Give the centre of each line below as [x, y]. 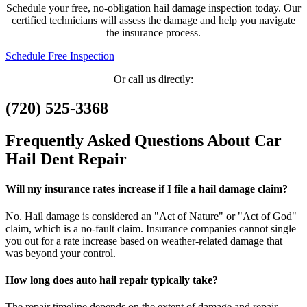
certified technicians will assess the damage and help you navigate [153, 21]
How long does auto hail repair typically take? [112, 280]
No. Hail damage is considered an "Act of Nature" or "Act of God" [151, 216]
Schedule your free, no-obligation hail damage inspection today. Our [153, 8]
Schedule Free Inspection [60, 56]
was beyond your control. [61, 253]
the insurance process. [153, 33]
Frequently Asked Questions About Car [144, 141]
